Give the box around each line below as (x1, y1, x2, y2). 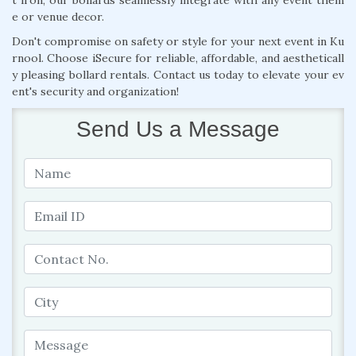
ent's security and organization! (12, 83, 179, 99)
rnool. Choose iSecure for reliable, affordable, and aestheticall (12, 50, 344, 65)
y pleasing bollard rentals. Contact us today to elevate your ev (12, 67, 344, 82)
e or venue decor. (12, 9, 104, 24)
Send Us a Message (76, 116, 280, 141)
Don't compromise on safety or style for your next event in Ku (12, 33, 344, 48)
